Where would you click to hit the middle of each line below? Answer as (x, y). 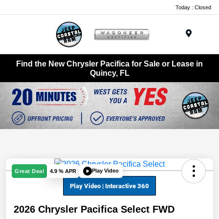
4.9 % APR (63, 171)
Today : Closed (193, 7)
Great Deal (29, 171)
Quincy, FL (109, 73)
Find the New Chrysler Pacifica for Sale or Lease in (109, 64)
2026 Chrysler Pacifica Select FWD (94, 209)
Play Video (105, 171)
